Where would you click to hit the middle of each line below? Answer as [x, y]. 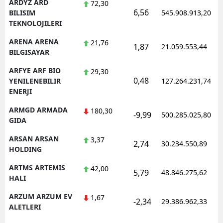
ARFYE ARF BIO [35, 70]
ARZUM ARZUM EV [41, 196]
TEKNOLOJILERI [35, 23]
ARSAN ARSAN [34, 138]
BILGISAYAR [29, 52]
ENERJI [20, 91]
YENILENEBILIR [35, 81]
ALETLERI [25, 207]
